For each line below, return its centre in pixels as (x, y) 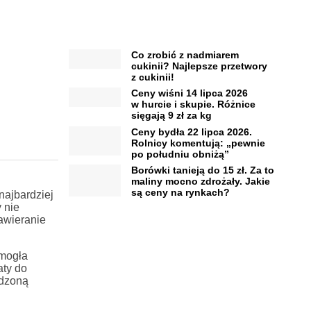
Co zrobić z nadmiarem (185, 54)
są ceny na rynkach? (180, 193)
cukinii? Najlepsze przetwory (199, 66)
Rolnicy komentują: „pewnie (198, 143)
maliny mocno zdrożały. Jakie (200, 182)
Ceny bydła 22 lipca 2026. (191, 132)
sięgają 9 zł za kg (171, 116)
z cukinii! (152, 77)
